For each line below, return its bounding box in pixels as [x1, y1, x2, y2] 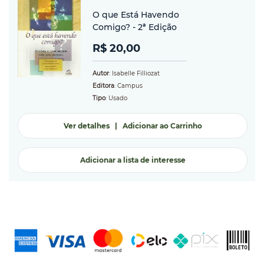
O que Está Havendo [93, 9, 179, 21]
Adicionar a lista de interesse [80, 156, 186, 165]
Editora [93, 82, 114, 90]
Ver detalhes [63, 121, 110, 131]
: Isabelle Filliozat [109, 70, 160, 78]
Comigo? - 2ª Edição [93, 22, 177, 33]
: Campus [114, 82, 143, 90]
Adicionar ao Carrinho [122, 121, 202, 131]
